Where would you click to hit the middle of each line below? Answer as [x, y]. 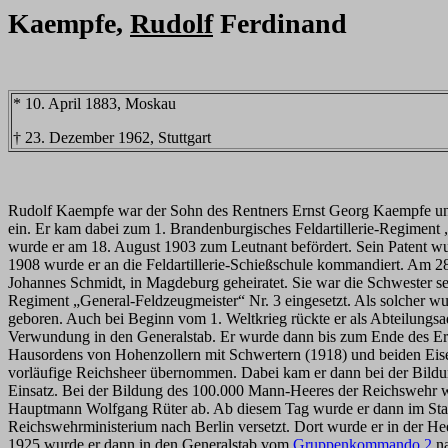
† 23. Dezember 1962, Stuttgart [112, 137]
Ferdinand [280, 23]
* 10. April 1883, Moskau [94, 103]
